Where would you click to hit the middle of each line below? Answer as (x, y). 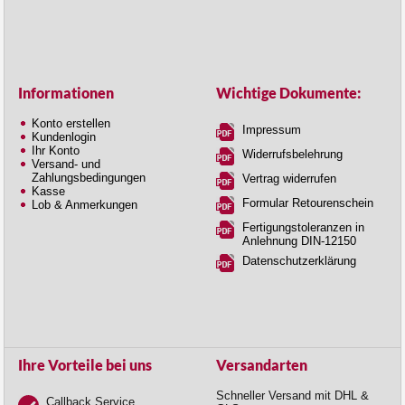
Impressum (272, 129)
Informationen (66, 93)
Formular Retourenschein (308, 202)
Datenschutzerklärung (299, 260)
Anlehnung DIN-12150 (299, 240)
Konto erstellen (71, 123)
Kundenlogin (64, 137)
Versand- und (66, 164)
